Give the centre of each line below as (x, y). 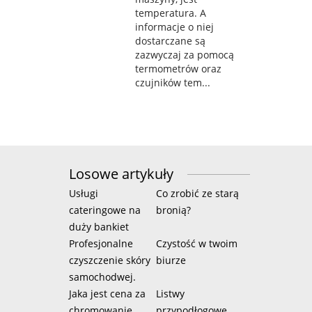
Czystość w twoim (196, 243)
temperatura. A (171, 13)
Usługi (84, 193)
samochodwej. (102, 276)
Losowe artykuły (121, 173)
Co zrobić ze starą (197, 193)
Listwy (170, 293)
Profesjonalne (101, 243)
